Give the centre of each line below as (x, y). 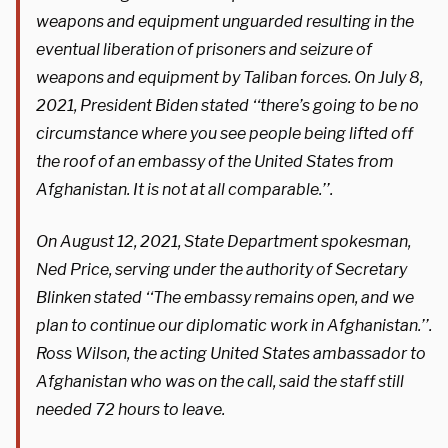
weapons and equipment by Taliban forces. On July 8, (229, 77)
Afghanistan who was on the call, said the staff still (220, 381)
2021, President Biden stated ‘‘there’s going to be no (227, 105)
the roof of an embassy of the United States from (215, 161)
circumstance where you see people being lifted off (224, 133)
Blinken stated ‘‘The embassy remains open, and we (225, 297)
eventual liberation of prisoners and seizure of (204, 49)
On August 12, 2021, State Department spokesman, (223, 241)
